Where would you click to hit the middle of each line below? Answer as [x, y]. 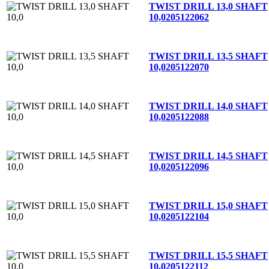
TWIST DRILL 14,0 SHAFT [208, 106]
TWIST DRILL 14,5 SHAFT [208, 156]
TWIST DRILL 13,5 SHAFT [208, 56]
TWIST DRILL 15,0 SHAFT [208, 205]
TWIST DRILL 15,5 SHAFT [208, 255]
